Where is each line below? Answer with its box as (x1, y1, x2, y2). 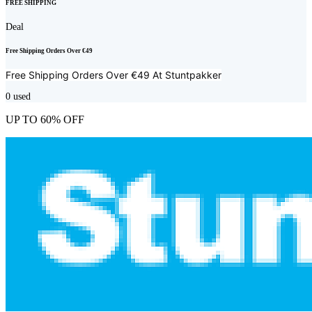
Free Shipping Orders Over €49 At (6, 69, 165, 81)
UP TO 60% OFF (6, 113, 84, 125)
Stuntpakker (165, 69, 221, 81)
